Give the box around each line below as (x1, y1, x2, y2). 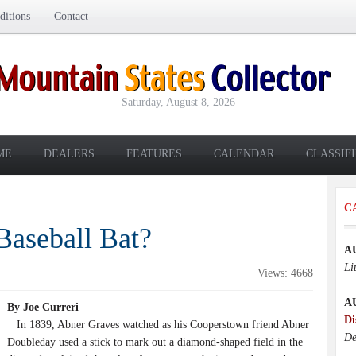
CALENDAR (214, 148, 274, 160)
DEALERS (44, 148, 95, 160)
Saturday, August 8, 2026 (121, 96, 235, 108)
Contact (54, 10, 88, 22)
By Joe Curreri (7, 301, 79, 313)
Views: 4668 (257, 267, 313, 279)
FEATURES (126, 148, 182, 160)
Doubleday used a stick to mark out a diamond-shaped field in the (7, 336, 303, 348)
